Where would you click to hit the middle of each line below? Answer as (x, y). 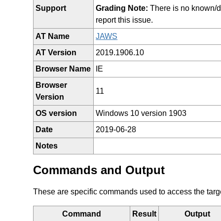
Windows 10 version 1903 (141, 113)
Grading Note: (122, 8)
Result (145, 214)
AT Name (53, 36)
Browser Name (63, 69)
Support (51, 8)
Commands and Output (99, 170)
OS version (56, 113)
